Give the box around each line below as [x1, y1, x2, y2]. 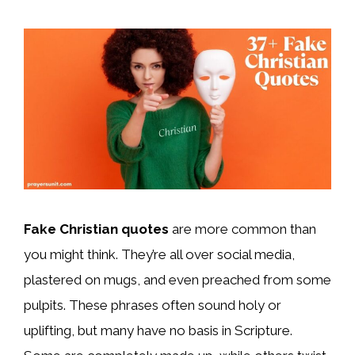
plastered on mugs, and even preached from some [24, 272, 331, 288]
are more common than [169, 221, 316, 238]
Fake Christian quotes [24, 221, 169, 238]
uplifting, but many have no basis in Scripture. [24, 323, 292, 339]
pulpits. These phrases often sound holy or [24, 297, 281, 314]
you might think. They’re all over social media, [24, 246, 295, 263]
